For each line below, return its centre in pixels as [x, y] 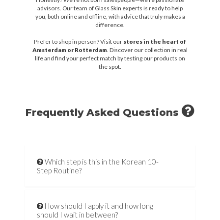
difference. [110, 25]
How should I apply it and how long [98, 206]
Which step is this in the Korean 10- [101, 162]
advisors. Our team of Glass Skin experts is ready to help [110, 8]
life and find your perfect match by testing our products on [110, 58]
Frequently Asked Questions [104, 113]
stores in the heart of [155, 42]
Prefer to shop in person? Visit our [79, 42]
